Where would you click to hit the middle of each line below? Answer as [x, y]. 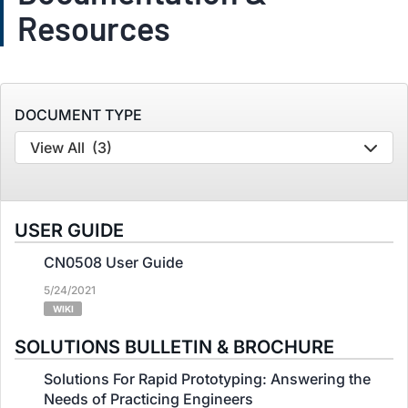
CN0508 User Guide [113, 262]
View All [57, 148]
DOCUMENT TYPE [78, 115]
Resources [94, 28]
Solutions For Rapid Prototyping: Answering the [207, 379]
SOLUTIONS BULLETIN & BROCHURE [174, 347]
